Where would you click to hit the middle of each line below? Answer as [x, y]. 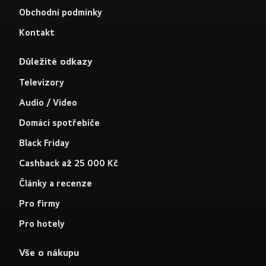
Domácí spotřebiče [59, 123]
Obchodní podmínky [61, 12]
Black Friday [44, 143]
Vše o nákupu [49, 252]
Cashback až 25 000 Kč [69, 163]
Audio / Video [48, 103]
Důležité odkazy [56, 61]
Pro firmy [39, 204]
